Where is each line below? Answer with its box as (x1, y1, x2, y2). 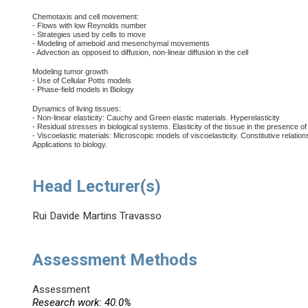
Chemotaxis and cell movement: (32, 12, 140, 21)
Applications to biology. (32, 140, 108, 149)
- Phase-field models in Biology (32, 85, 135, 94)
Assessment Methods (32, 250, 198, 270)
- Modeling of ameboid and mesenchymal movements (32, 39, 210, 48)
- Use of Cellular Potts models (32, 76, 132, 85)
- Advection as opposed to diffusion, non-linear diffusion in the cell (32, 48, 249, 57)
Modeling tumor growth (32, 67, 109, 76)
